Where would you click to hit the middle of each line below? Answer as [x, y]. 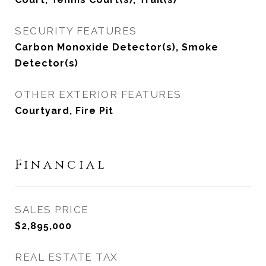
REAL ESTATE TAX [66, 257]
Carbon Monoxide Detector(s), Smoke [117, 47]
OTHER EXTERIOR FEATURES [98, 94]
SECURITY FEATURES [76, 31]
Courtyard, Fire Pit [64, 111]
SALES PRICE [52, 210]
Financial [61, 165]
